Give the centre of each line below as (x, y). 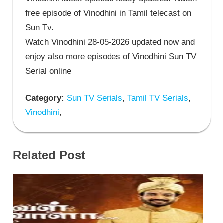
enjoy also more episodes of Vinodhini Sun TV (111, 56)
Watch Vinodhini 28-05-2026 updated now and (110, 42)
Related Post (49, 155)
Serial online (48, 71)
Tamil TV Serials (157, 98)
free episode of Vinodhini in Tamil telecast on (108, 13)
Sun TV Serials (93, 98)
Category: (45, 98)
